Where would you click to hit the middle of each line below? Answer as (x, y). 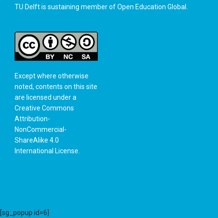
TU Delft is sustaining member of (66, 7)
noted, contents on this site (56, 86)
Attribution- (32, 118)
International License (46, 151)
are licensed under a (45, 97)
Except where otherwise (52, 76)
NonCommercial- (41, 129)
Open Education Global (152, 7)
